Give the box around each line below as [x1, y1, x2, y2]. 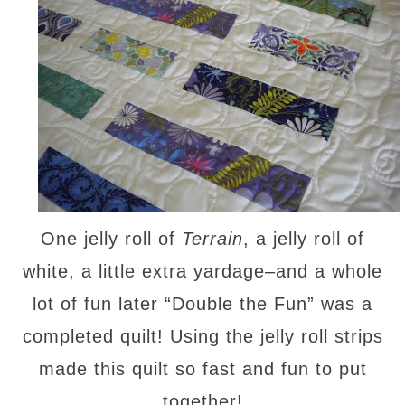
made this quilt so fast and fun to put [38, 359, 367, 379]
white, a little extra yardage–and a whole [23, 261, 382, 281]
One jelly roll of [41, 229, 182, 249]
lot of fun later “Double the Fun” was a [33, 294, 372, 314]
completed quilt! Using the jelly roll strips [22, 326, 383, 346]
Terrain [182, 229, 243, 249]
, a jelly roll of [243, 229, 364, 249]
